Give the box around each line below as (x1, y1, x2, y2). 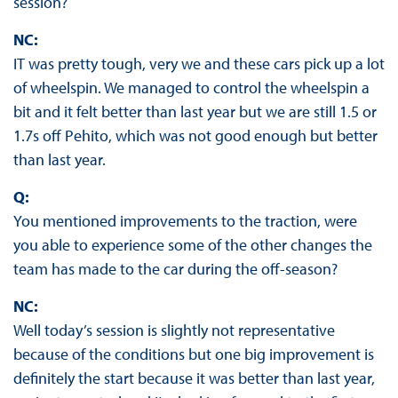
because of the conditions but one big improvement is (12, 344, 374, 365)
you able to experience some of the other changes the (12, 235, 372, 256)
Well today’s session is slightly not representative (12, 320, 335, 341)
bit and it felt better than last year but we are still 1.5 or (12, 101, 377, 123)
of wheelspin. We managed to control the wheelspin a (12, 77, 370, 99)
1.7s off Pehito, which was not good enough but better (12, 125, 378, 147)
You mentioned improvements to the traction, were (12, 211, 357, 232)
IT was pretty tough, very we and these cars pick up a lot (12, 53, 385, 75)
